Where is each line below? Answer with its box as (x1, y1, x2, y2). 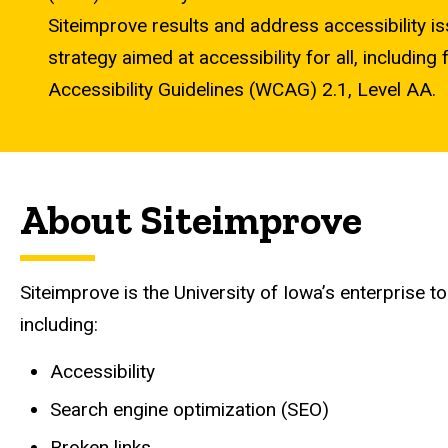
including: (20, 312, 98, 336)
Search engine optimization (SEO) (50, 398, 329, 422)
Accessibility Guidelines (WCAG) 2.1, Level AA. (48, 77, 436, 101)
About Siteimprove (20, 196, 362, 245)
